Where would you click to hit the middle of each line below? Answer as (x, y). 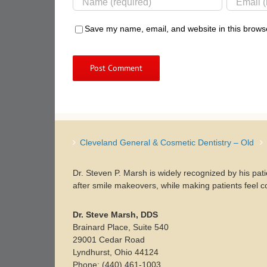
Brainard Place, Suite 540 (120, 227)
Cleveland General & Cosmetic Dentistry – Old (167, 142)
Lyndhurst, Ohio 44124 (115, 252)
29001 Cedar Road (108, 240)
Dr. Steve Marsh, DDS (115, 215)
